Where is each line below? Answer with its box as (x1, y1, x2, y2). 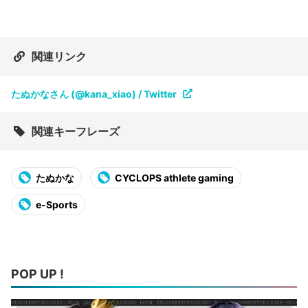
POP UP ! (11, 267, 64, 282)
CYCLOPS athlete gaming (115, 172, 234, 184)
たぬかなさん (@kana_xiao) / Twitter (11, 88, 177, 100)
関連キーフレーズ (32, 124, 120, 139)
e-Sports (36, 199, 78, 211)
